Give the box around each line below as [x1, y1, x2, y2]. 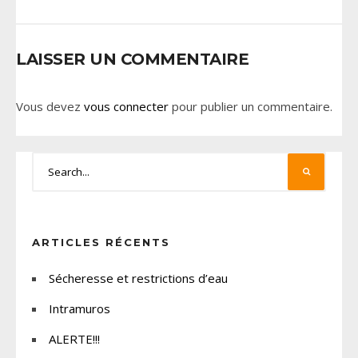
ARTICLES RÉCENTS [32, 236, 170, 249]
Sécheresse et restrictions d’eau [49, 270, 228, 287]
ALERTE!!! [49, 331, 100, 348]
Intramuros [49, 300, 110, 317]
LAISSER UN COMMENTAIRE [16, 50, 249, 70]
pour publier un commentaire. [169, 98, 332, 115]
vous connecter [84, 98, 169, 115]
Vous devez [16, 98, 84, 115]
